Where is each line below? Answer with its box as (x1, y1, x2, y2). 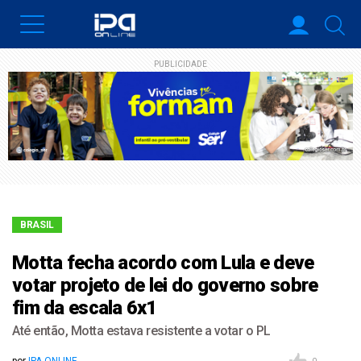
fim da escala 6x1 (12, 297, 157, 320)
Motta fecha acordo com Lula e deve (12, 251, 314, 275)
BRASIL (20, 219, 54, 231)
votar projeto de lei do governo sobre (12, 274, 318, 297)
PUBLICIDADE (154, 60, 207, 68)
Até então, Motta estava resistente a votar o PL (12, 323, 271, 339)
